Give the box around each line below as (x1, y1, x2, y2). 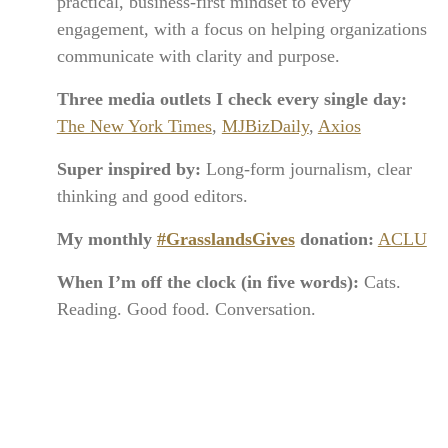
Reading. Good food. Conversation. (56, 298, 316, 319)
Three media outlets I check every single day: (56, 88, 407, 109)
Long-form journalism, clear (200, 158, 412, 179)
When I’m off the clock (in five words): (56, 271, 359, 292)
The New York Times (56, 115, 212, 136)
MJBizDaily (221, 115, 309, 136)
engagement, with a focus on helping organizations (56, 18, 427, 39)
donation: (294, 228, 374, 249)
